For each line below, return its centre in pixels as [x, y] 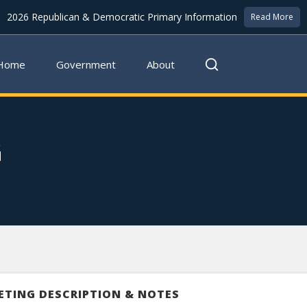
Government [86, 64]
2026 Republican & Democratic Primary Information [122, 17]
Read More [272, 17]
